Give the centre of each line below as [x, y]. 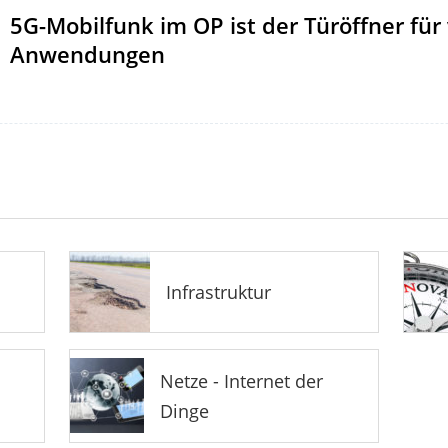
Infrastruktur [218, 291]
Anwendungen [87, 53]
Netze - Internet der [242, 380]
